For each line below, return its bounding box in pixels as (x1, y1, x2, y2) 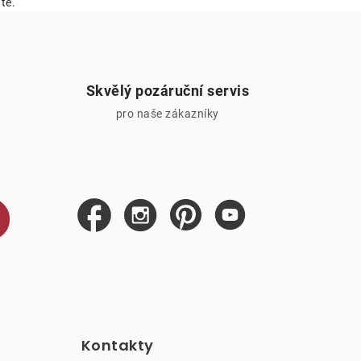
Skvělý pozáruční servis (85, 81, 249, 99)
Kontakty (81, 334, 154, 355)
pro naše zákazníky (115, 106, 219, 120)
